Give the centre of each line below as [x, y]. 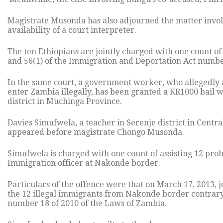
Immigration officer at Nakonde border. [84, 163]
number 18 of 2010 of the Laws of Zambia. [87, 204]
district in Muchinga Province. [65, 102]
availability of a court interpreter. [72, 30]
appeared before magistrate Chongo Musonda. [96, 132]
